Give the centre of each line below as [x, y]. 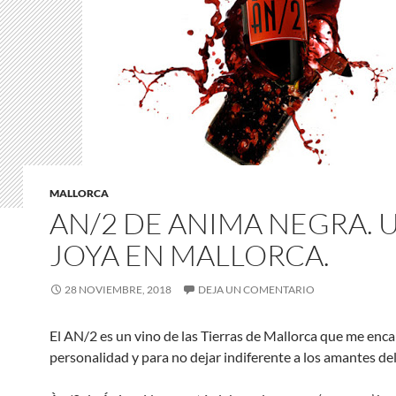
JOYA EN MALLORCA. [190, 255]
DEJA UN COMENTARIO [256, 289]
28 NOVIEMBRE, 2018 [118, 289]
